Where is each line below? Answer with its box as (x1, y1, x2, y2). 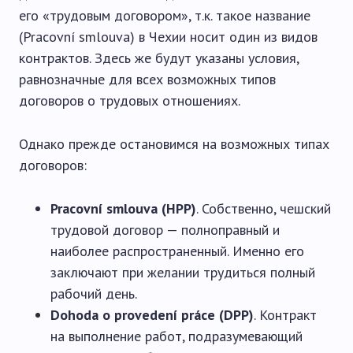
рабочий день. (50, 284, 137, 303)
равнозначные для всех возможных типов (19, 70, 276, 88)
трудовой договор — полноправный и (50, 221, 280, 239)
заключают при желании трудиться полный (50, 263, 315, 281)
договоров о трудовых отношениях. (19, 91, 240, 110)
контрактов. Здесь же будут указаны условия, (19, 49, 299, 67)
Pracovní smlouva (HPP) (50, 199, 196, 217)
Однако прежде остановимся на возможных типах (19, 135, 329, 153)
